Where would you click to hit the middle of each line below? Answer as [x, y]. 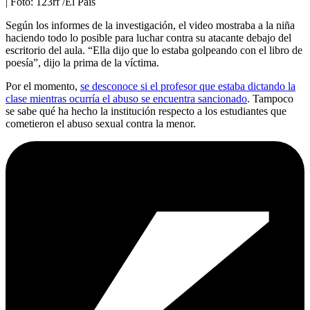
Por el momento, [43, 86]
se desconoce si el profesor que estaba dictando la [188, 86]
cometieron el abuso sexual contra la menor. [101, 123]
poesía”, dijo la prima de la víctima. [82, 62]
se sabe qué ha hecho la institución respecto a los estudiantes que [146, 111]
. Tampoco [270, 98]
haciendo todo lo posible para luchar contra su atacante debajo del [148, 37]
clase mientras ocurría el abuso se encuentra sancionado [126, 98]
